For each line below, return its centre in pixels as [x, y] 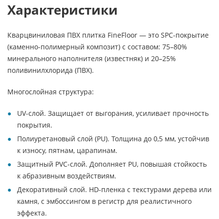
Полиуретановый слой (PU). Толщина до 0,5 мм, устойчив [113, 139]
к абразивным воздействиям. [67, 176]
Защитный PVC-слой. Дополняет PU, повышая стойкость [112, 164]
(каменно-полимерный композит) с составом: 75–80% [97, 47]
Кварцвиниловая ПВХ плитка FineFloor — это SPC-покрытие [108, 35]
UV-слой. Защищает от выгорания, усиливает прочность [113, 113]
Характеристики [63, 10]
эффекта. [32, 213]
